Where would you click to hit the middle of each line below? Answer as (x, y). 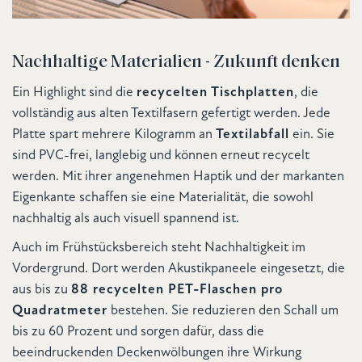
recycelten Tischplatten (215, 93)
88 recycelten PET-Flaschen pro (177, 290)
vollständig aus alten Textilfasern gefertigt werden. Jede (171, 114)
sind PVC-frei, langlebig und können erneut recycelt (161, 156)
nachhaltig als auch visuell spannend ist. (126, 219)
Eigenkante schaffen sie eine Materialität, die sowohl (163, 198)
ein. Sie (312, 135)
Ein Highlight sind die (74, 93)
